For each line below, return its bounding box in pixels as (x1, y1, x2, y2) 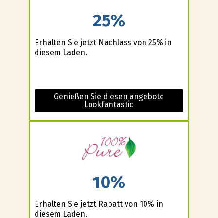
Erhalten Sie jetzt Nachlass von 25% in (34, 37, 172, 47)
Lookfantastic (84, 99, 134, 109)
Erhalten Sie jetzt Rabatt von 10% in (34, 199, 163, 209)
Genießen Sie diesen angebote (54, 91, 164, 101)
